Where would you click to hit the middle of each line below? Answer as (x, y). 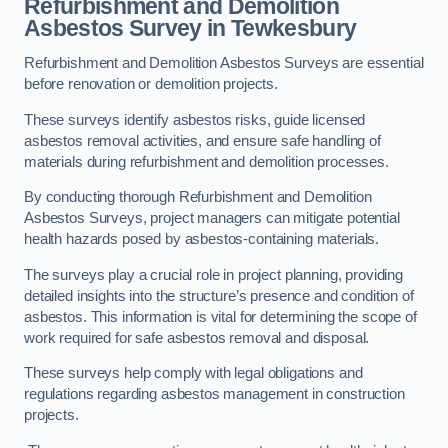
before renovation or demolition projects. (151, 84)
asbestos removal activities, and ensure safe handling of (202, 140)
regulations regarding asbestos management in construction (214, 394)
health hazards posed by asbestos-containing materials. (204, 239)
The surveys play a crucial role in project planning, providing (213, 274)
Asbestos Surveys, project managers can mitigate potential (212, 218)
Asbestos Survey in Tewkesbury (190, 27)
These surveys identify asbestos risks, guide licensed (195, 119)
